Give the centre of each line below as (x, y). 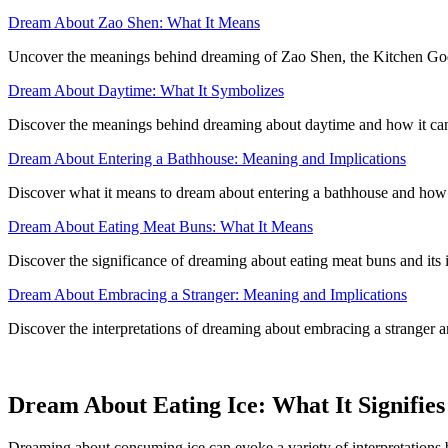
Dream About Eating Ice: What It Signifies (226, 405)
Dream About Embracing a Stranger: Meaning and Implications (207, 295)
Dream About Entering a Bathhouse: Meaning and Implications (207, 159)
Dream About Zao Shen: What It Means (134, 23)
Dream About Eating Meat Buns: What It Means (160, 227)
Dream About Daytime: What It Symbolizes (146, 91)
